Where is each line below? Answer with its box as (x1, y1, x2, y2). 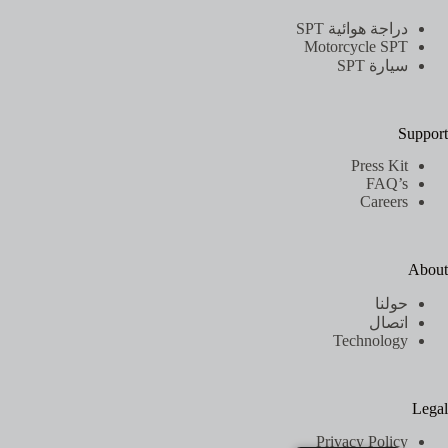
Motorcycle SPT (304, 37, 408, 55)
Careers (360, 193, 408, 211)
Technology (333, 332, 408, 350)
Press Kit (351, 157, 408, 175)
